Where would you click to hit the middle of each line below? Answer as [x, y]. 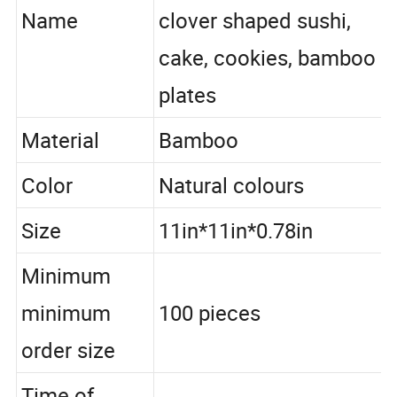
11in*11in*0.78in [239, 253]
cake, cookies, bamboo [271, 78]
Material [61, 161]
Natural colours [234, 207]
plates [190, 115]
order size [69, 374]
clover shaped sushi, [258, 40]
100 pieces [212, 336]
